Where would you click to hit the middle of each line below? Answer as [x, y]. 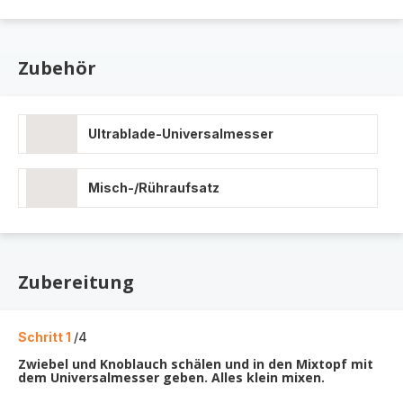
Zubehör [57, 68]
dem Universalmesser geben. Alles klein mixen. [171, 377]
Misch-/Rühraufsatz [154, 188]
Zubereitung [76, 282]
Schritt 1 [46, 337]
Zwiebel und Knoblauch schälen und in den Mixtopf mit [196, 364]
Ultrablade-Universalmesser [181, 134]
